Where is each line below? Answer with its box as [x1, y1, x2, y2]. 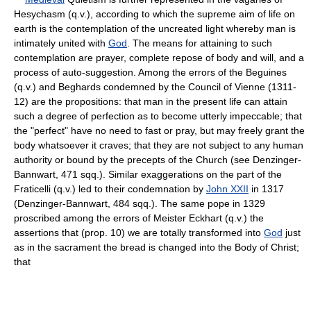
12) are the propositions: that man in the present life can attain [14, 95, 287, 107]
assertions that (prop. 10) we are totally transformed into [14, 226, 264, 238]
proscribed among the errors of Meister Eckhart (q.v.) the [14, 212, 264, 224]
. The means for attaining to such [127, 37, 272, 49]
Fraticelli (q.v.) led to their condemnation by [14, 183, 206, 194]
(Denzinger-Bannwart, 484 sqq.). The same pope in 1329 [14, 197, 265, 209]
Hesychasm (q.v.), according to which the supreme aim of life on [14, 8, 295, 19]
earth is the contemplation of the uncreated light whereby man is [14, 22, 296, 34]
